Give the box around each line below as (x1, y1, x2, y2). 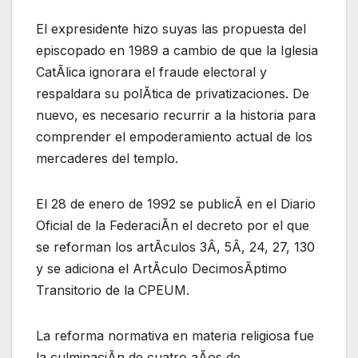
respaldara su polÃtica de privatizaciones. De (36, 85, 309, 101)
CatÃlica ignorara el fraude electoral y (36, 63, 267, 80)
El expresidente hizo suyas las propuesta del (36, 20, 306, 37)
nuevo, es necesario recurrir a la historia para (36, 106, 316, 123)
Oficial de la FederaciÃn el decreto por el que (36, 217, 309, 233)
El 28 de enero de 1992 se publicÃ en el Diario (36, 195, 316, 212)
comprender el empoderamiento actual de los (36, 128, 312, 145)
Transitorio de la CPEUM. (36, 281, 189, 298)
